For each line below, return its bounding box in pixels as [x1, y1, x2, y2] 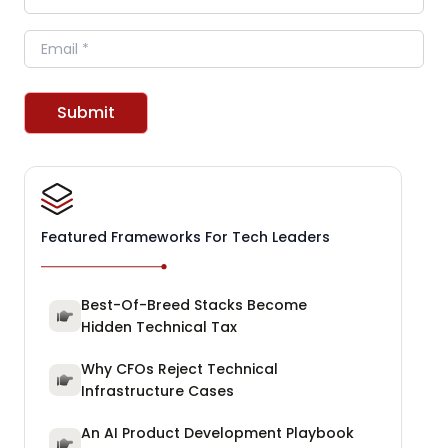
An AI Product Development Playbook [81, 423, 354, 444]
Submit [57, 101, 115, 125]
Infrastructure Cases [81, 381, 234, 402]
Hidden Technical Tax [81, 317, 237, 338]
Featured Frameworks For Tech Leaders [41, 227, 330, 248]
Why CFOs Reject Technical [81, 359, 278, 380]
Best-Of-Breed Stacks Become [81, 295, 307, 316]
